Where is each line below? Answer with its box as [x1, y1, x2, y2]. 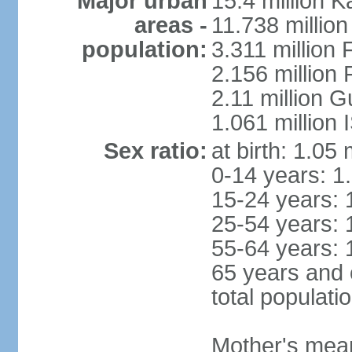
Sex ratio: [103, 138, 207, 163]
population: [81, 37, 207, 62]
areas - [134, 13, 207, 38]
